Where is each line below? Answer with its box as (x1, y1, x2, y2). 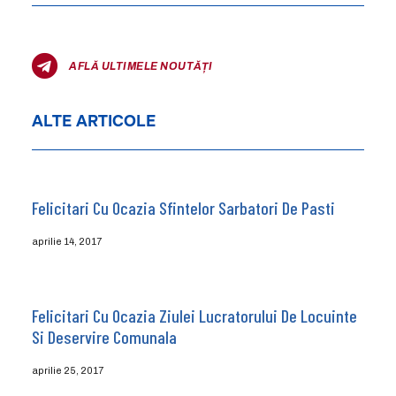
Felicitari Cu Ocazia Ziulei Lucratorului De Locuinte (31, 304, 357, 326)
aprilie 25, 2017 (31, 364, 103, 376)
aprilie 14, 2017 (31, 235, 102, 247)
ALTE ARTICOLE (31, 110, 156, 131)
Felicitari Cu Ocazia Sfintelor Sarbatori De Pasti (31, 196, 335, 218)
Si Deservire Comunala (31, 325, 177, 347)
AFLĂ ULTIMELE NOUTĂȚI (69, 59, 213, 72)
